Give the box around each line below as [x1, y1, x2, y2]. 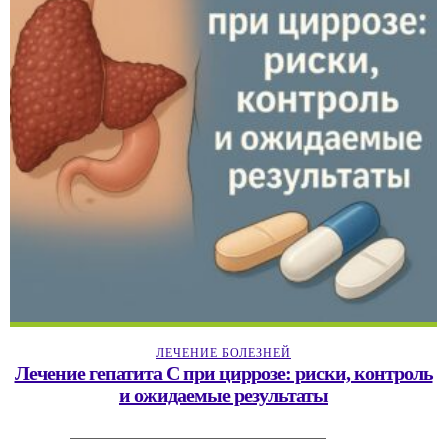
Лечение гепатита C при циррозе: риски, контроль [14, 361, 433, 384]
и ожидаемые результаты [119, 383, 328, 406]
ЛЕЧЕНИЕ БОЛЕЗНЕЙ [156, 345, 291, 360]
